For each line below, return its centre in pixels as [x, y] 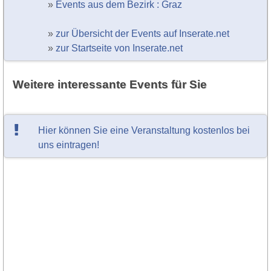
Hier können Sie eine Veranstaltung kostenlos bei [144, 130]
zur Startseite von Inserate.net [119, 48]
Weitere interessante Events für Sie [110, 84]
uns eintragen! [69, 145]
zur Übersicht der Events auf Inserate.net [142, 34]
